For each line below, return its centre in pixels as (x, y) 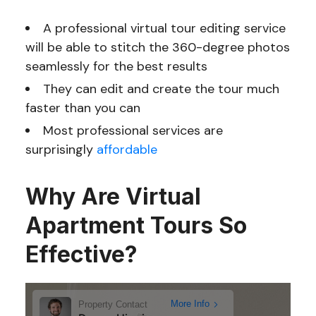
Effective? (81, 255)
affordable (127, 150)
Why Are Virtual (113, 197)
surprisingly (61, 150)
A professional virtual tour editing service (164, 29)
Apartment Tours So (136, 226)
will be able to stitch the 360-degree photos (157, 48)
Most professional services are (133, 131)
